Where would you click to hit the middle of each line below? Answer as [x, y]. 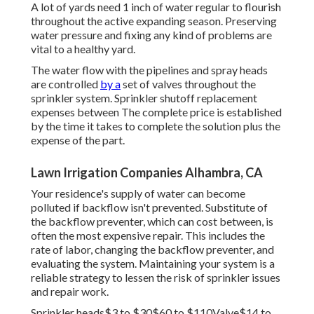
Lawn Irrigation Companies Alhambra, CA [147, 173]
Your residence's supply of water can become [138, 193]
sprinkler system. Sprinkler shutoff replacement [144, 98]
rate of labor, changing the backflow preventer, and [152, 250]
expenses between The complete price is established [156, 112]
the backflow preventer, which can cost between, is [152, 221]
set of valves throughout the [188, 84]
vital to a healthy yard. [83, 49]
